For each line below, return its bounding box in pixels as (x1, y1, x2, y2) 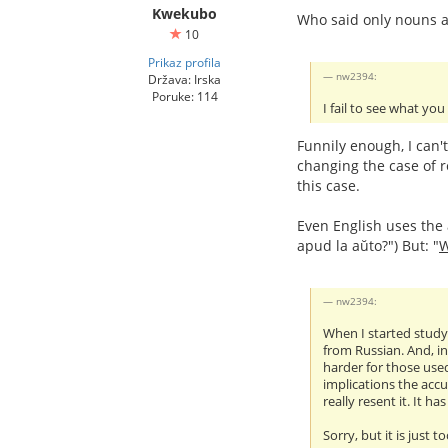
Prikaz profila (148, 54, 221, 70)
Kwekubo (152, 4, 217, 23)
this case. (297, 175, 360, 195)
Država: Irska (148, 71, 221, 87)
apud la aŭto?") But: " (297, 235, 439, 255)
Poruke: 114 (151, 88, 218, 104)
